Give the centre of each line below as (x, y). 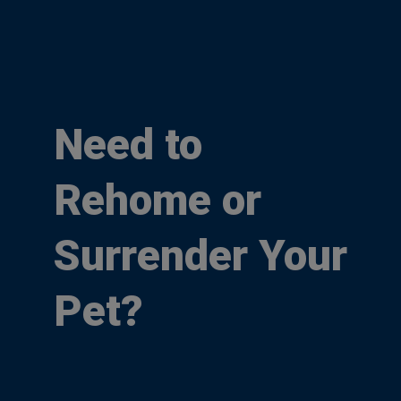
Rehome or (158, 200)
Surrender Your (200, 256)
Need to (128, 145)
